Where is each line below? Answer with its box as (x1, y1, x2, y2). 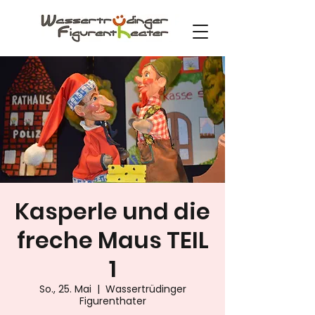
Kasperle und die (15, 195, 210, 227)
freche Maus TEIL (16, 224, 209, 256)
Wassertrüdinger (105, 282, 186, 296)
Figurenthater (79, 294, 146, 308)
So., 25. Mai (39, 282, 91, 296)
